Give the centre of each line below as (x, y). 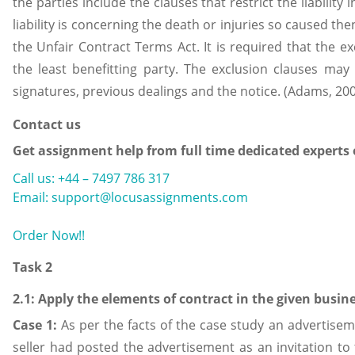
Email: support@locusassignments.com (130, 198)
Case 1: (37, 324)
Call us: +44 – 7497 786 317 (91, 179)
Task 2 (32, 267)
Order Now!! (49, 236)
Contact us (47, 125)
